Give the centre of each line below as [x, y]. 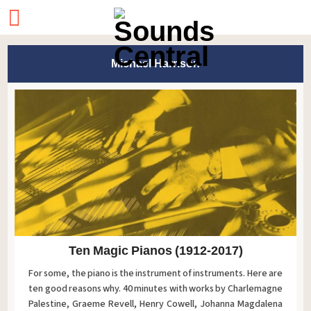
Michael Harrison [155, 64]
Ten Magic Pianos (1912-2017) [155, 250]
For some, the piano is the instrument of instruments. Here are [155, 273]
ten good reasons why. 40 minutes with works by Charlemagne [155, 288]
